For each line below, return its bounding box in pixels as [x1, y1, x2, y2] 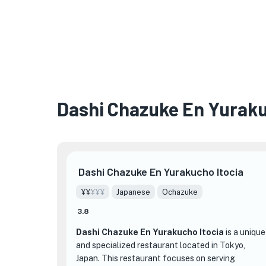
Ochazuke [162, 187, 198, 197]
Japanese [116, 187, 150, 197]
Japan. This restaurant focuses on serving [76, 254, 235, 263]
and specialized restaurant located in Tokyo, [76, 240, 245, 250]
